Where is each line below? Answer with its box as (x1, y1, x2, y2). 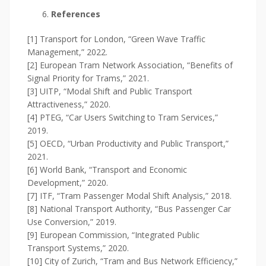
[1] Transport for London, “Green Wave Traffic (27, 33, 205, 45)
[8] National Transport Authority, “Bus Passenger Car (27, 203, 231, 215)
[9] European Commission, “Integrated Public (27, 229, 199, 241)
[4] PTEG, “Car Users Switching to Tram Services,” (27, 112, 218, 123)
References (51, 8, 100, 20)
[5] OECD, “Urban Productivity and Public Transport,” (27, 138, 229, 150)
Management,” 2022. (27, 46, 107, 58)
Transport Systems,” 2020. (27, 242, 129, 254)
